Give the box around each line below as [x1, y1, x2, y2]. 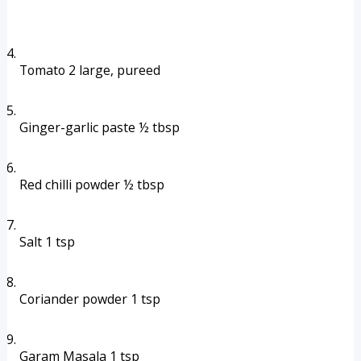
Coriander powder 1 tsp [19, 290, 160, 308]
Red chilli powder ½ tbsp [19, 176, 164, 193]
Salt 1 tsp [19, 233, 75, 251]
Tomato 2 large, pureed [19, 61, 160, 79]
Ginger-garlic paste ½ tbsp [19, 118, 180, 136]
